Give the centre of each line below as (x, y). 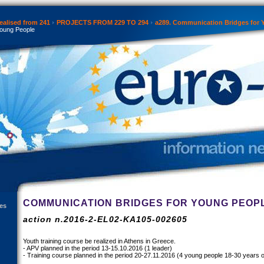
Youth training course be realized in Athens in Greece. (99, 241)
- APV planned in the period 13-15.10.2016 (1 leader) (98, 248)
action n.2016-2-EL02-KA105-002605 (105, 219)
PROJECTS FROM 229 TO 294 (103, 22)
